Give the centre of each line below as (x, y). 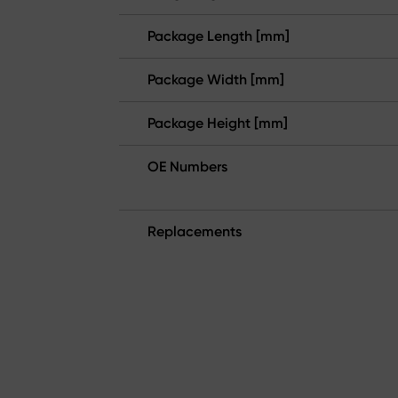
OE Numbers (187, 167)
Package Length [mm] (219, 36)
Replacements (195, 232)
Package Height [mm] (218, 123)
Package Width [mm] (216, 80)
